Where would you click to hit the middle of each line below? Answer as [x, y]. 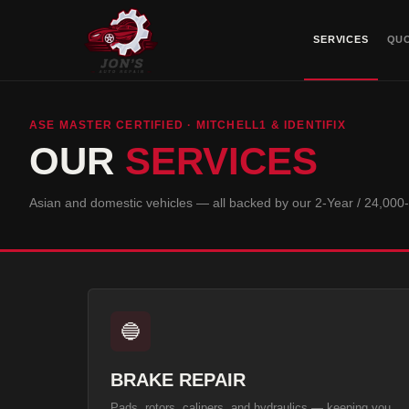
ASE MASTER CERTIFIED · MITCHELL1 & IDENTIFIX [188, 125]
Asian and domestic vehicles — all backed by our [172, 203]
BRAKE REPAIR [178, 380]
